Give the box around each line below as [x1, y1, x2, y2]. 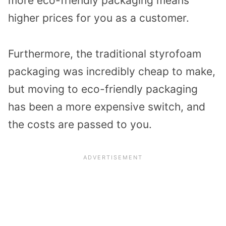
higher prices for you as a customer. [8, 12, 189, 25]
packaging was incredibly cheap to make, [8, 65, 215, 78]
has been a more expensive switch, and [8, 100, 205, 113]
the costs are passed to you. [8, 118, 152, 131]
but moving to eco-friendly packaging [8, 82, 198, 95]
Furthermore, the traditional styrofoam [8, 47, 201, 60]
